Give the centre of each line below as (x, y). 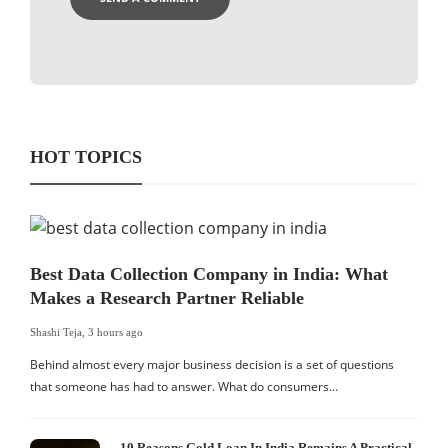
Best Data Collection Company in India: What (209, 274)
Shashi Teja (56, 332)
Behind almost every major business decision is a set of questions (212, 365)
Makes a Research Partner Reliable (167, 298)
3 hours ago (115, 332)
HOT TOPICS (86, 157)
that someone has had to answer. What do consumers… (184, 387)
